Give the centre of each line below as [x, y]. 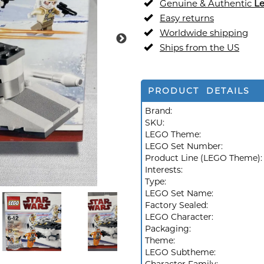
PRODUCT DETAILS [199, 91]
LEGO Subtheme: [181, 252]
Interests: [165, 170]
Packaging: [169, 229]
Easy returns [187, 18]
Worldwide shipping [204, 33]
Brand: [159, 111]
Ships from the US [199, 47]
